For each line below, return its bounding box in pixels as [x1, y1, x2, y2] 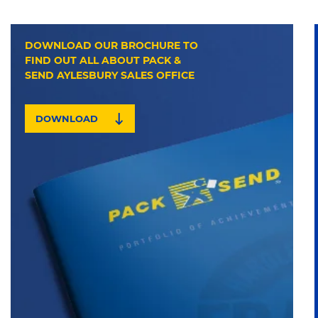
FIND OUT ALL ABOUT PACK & [25, 54, 181, 67]
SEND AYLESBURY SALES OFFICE [25, 69, 194, 82]
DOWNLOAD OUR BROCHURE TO [25, 39, 198, 52]
